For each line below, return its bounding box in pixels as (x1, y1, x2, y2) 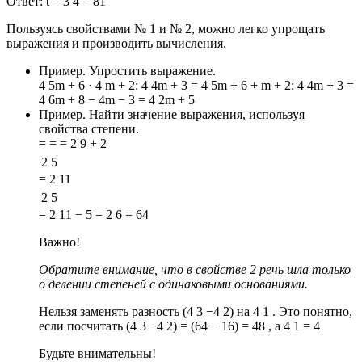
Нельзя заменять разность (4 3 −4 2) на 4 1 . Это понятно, (39, 305, 352, 318)
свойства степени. (39, 122, 139, 136)
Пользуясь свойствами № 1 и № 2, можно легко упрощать (6, 22, 325, 36)
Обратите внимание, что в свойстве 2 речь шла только (39, 263, 351, 276)
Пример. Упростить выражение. (39, 64, 216, 78)
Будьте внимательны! (39, 347, 156, 360)
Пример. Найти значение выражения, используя (39, 107, 305, 121)
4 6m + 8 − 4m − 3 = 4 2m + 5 (39, 93, 195, 107)
